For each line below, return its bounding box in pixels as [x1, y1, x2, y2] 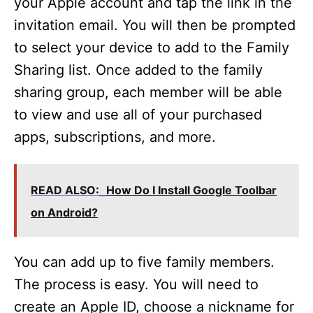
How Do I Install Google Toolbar [106, 183, 277, 197]
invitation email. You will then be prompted [14, 17, 296, 34]
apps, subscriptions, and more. [14, 129, 216, 145]
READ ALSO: [31, 183, 99, 197]
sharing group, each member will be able [14, 84, 282, 101]
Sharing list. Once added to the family [14, 61, 263, 78]
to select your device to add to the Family [14, 39, 289, 56]
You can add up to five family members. [14, 254, 275, 270]
